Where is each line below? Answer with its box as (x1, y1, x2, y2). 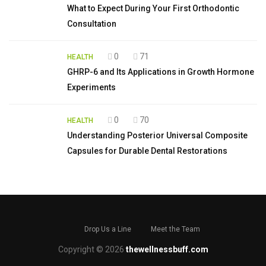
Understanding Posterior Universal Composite (67, 130, 248, 140)
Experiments (67, 82, 116, 92)
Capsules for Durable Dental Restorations (67, 145, 227, 156)
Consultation (67, 18, 116, 28)
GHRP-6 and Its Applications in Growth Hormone (67, 66, 254, 77)
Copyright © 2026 (58, 244, 126, 254)
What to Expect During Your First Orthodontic (67, 3, 239, 13)
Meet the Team (150, 224, 200, 233)
